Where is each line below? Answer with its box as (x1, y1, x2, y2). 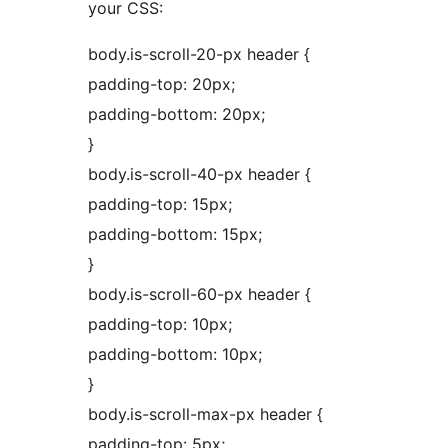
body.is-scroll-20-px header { (88, 44, 310, 65)
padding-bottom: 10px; (88, 344, 262, 365)
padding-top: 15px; (88, 194, 232, 215)
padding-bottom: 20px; (88, 104, 265, 125)
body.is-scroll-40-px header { (88, 164, 311, 185)
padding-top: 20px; (88, 74, 235, 95)
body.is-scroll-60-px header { (88, 284, 311, 305)
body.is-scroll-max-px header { (88, 404, 323, 425)
